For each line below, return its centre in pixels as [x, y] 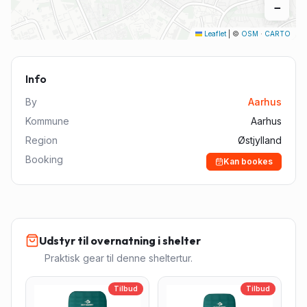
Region [41, 140]
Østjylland [260, 140]
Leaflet [214, 34]
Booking [44, 159]
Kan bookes [248, 161]
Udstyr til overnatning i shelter [120, 241]
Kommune [47, 121]
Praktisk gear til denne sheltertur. [119, 258]
